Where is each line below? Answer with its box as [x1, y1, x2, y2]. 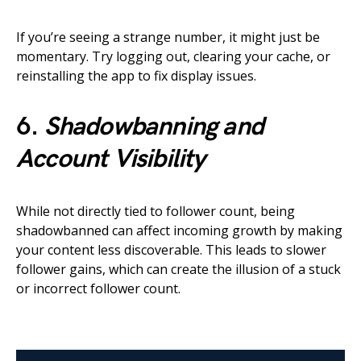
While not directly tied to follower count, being [16, 202, 295, 221]
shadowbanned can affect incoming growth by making [16, 222, 342, 240]
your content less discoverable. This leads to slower [16, 241, 326, 259]
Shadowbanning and [44, 111, 264, 143]
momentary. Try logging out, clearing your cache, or [16, 48, 330, 66]
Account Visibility [16, 143, 205, 176]
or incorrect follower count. [16, 280, 180, 298]
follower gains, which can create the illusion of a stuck [16, 260, 341, 279]
